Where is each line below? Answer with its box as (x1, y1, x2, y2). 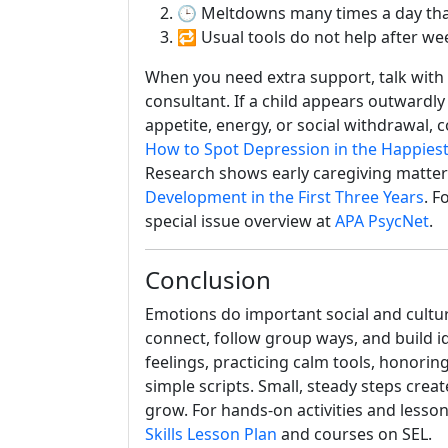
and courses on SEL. (277, 423, 432, 445)
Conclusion (145, 263, 271, 296)
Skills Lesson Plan (145, 423, 277, 445)
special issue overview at (145, 210, 335, 232)
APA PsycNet (335, 210, 429, 232)
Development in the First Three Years (145, 186, 424, 208)
